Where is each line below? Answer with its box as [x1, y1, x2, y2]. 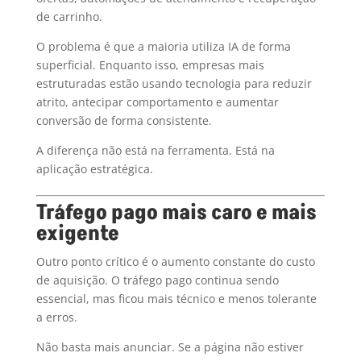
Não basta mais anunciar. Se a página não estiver [35, 339, 304, 355]
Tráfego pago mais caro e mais [35, 198, 317, 228]
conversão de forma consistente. [35, 113, 212, 129]
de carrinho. [35, 9, 102, 25]
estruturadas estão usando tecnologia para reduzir [35, 76, 312, 92]
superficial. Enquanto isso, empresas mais [35, 57, 264, 73]
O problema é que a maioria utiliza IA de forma [35, 39, 291, 55]
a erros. [35, 309, 77, 326]
